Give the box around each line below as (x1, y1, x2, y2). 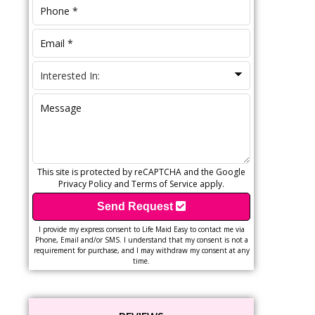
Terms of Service (131, 178, 198, 190)
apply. (198, 178, 224, 190)
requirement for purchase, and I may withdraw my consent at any (33, 245, 250, 255)
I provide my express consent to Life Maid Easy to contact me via (38, 224, 245, 234)
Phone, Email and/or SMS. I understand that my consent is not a (34, 235, 248, 245)
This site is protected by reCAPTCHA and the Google (37, 166, 245, 178)
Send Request (97, 200, 176, 212)
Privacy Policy (58, 178, 112, 190)
